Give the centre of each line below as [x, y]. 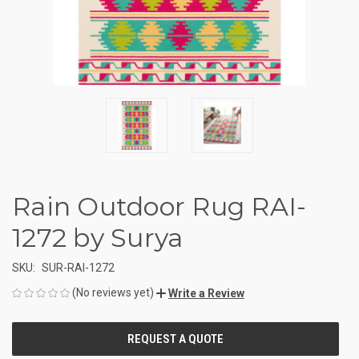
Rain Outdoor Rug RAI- [159, 206]
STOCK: [30, 349]
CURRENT [35, 332]
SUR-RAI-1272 [78, 267]
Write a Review [206, 293]
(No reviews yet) [113, 292]
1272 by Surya [98, 237]
